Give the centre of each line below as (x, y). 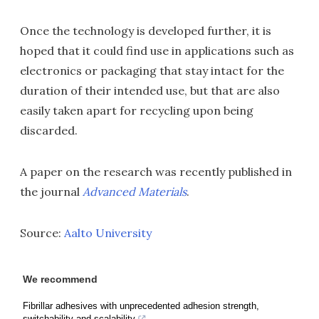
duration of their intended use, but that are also (150, 90)
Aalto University (108, 232)
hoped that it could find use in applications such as (157, 50)
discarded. (49, 130)
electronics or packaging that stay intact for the (152, 70)
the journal (51, 191)
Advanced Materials (135, 191)
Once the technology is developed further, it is (146, 30)
